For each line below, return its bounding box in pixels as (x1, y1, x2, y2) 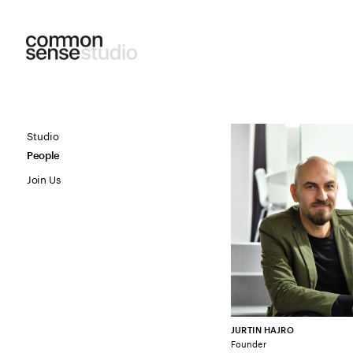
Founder (231, 336, 267, 350)
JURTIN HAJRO (231, 326, 295, 336)
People (26, 150, 60, 161)
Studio (26, 126, 59, 142)
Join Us (26, 169, 61, 186)
